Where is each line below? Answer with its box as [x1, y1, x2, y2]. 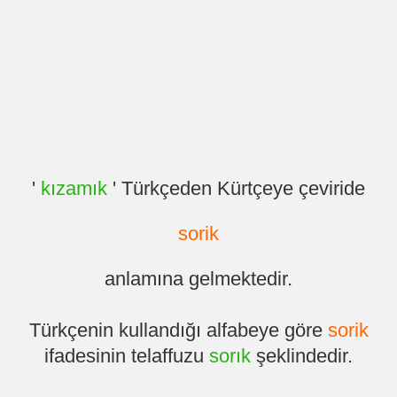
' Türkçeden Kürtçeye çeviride [107, 177, 365, 200]
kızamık [41, 177, 107, 200]
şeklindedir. [251, 345, 353, 368]
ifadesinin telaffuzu [44, 345, 209, 368]
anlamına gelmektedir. [105, 268, 292, 291]
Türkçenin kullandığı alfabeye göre [28, 319, 328, 342]
